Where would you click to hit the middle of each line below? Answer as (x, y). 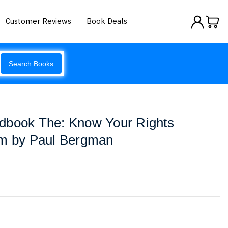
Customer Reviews (39, 21)
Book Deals (107, 21)
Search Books (31, 64)
